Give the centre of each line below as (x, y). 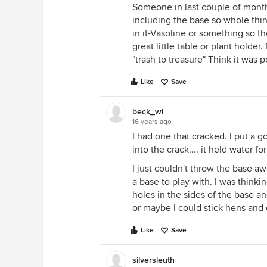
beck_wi (148, 112)
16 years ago (152, 122)
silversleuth (153, 260)
